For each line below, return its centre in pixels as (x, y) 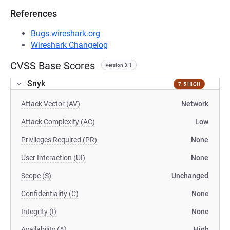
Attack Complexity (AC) (58, 122)
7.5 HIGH (189, 84)
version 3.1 (119, 65)
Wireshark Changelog (69, 45)
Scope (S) (36, 176)
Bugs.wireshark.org (65, 34)
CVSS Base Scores (53, 66)
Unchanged (190, 176)
